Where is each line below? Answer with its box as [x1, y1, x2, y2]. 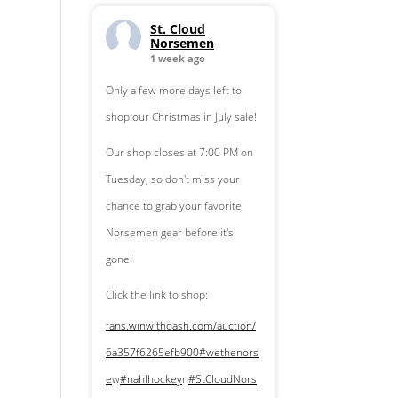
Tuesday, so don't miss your [105, 171, 240, 187]
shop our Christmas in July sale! [105, 109, 257, 125]
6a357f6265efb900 [105, 345, 199, 361]
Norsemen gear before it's [105, 225, 234, 241]
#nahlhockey [119, 371, 182, 387]
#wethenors [198, 345, 259, 361]
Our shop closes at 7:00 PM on [105, 145, 253, 161]
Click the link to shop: [105, 287, 208, 303]
